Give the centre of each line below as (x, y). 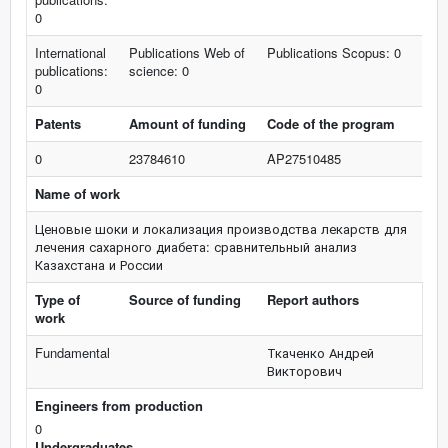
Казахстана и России (99, 264)
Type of (57, 299)
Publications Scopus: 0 (334, 52)
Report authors (313, 299)
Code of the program (331, 123)
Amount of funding (187, 123)
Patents (58, 123)
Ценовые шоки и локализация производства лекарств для (221, 228)
